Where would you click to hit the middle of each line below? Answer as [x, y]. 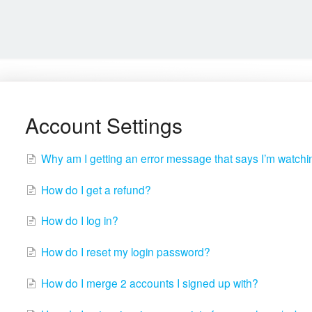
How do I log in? [79, 220]
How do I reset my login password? [125, 252]
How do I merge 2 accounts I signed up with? [149, 283]
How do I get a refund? [96, 189]
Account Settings [103, 125]
